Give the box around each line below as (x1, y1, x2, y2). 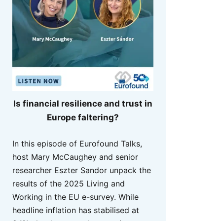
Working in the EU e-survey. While (12, 191, 139, 202)
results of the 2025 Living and (12, 178, 125, 188)
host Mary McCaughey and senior (12, 151, 138, 162)
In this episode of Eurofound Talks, (12, 138, 142, 148)
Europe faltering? (47, 112, 119, 123)
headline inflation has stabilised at (12, 205, 139, 215)
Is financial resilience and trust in (13, 99, 152, 109)
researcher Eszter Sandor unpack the (12, 165, 151, 175)
